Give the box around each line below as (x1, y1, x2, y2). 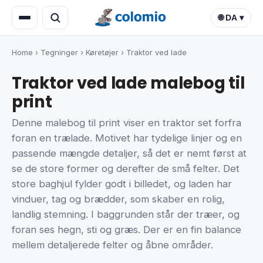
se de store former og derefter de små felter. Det (12, 163, 240, 175)
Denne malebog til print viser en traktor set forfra (12, 117, 241, 129)
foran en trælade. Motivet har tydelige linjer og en (12, 132, 242, 144)
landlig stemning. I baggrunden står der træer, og (12, 208, 240, 221)
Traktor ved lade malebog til (12, 72, 245, 95)
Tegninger (41, 48, 78, 57)
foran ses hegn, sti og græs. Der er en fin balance (12, 224, 241, 236)
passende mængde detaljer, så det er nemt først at (12, 147, 247, 160)
